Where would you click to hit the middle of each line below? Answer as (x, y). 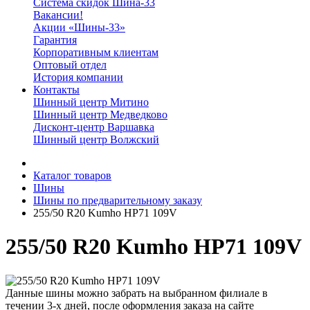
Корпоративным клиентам (96, 52)
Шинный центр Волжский (96, 139)
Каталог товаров (72, 175)
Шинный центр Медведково (100, 115)
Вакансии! (58, 15)
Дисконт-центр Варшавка (94, 127)
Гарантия (55, 40)
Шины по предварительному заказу (118, 200)
